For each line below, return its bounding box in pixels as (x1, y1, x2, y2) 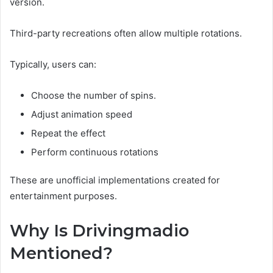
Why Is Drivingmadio (10, 220, 189, 241)
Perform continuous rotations (31, 146, 158, 158)
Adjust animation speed (31, 108, 132, 120)
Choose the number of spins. (31, 89, 156, 101)
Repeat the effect (31, 127, 105, 139)
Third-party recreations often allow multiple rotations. (10, 27, 242, 39)
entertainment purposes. (10, 190, 117, 202)
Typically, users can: (10, 58, 96, 70)
